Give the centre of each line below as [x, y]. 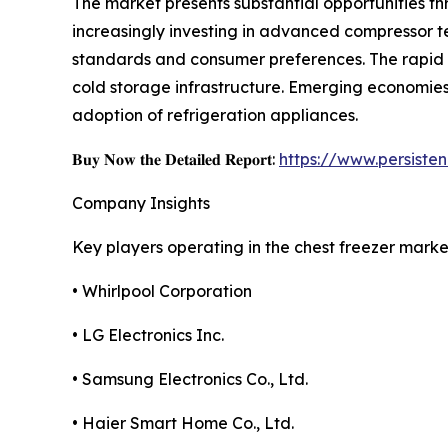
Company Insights [141, 203]
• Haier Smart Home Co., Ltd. [183, 423]
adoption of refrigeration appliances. [215, 115]
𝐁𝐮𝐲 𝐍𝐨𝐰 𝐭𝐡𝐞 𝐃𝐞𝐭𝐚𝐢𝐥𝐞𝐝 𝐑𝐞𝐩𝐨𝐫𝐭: [175, 159]
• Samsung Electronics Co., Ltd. [190, 379]
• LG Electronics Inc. [148, 335]
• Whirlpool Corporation [162, 291]
